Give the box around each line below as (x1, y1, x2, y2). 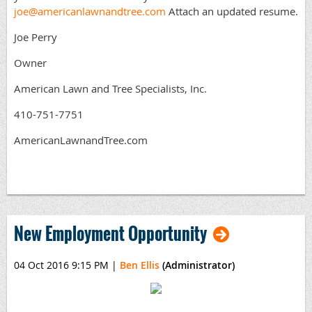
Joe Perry (14, 30, 57, 45)
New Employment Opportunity (14, 220, 207, 246)
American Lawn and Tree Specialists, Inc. (14, 81, 207, 96)
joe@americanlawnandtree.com (14, 4, 166, 19)
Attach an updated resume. (166, 4, 298, 19)
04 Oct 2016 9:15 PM (14, 258, 109, 272)
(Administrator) (159, 258, 235, 272)
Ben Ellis (120, 258, 159, 272)
